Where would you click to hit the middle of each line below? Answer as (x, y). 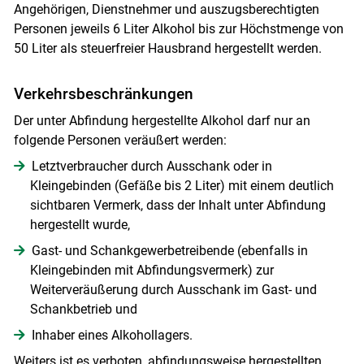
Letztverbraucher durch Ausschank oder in (152, 167)
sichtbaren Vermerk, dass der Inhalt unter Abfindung (178, 206)
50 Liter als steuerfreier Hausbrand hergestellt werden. (167, 49)
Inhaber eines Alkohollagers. (112, 336)
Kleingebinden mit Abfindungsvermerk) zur (152, 271)
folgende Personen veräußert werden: (120, 141)
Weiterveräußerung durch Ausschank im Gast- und (173, 290)
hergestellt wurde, (80, 225)
